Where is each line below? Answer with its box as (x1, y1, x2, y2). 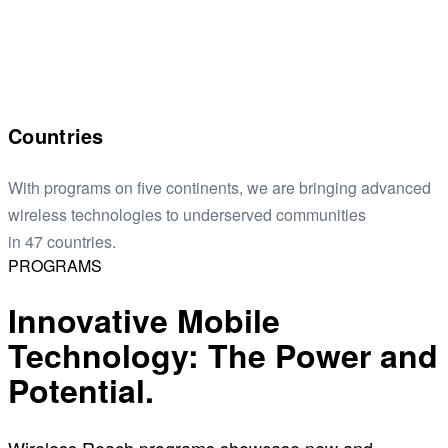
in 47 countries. (8, 229, 116, 253)
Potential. (8, 367, 154, 414)
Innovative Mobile (8, 297, 280, 344)
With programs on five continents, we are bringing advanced (8, 175, 431, 199)
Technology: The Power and (8, 332, 438, 379)
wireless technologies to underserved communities (8, 202, 366, 226)
